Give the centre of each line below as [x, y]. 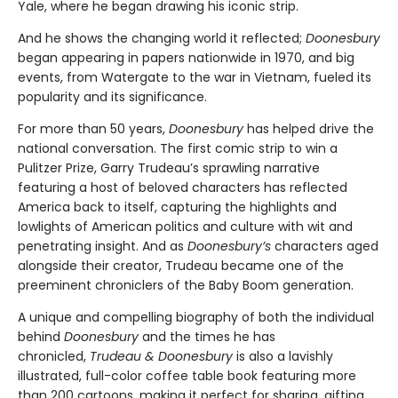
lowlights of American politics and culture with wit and [185, 227]
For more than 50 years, [93, 129]
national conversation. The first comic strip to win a [178, 149]
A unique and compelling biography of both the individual [196, 318]
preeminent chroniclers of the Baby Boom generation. [186, 286]
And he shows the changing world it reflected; [162, 39]
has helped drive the [309, 129]
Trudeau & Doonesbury [161, 357]
